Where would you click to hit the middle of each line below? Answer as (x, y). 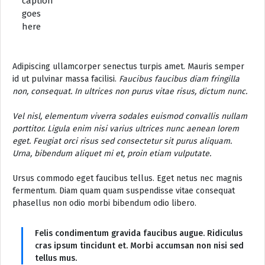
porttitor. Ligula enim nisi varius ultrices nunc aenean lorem (126, 128)
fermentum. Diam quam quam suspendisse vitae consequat (124, 190)
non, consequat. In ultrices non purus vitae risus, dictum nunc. (130, 91)
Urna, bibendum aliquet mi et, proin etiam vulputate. (112, 153)
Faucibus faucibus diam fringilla (179, 79)
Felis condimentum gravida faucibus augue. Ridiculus (139, 233)
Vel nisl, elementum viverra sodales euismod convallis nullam (130, 116)
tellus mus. (56, 258)
